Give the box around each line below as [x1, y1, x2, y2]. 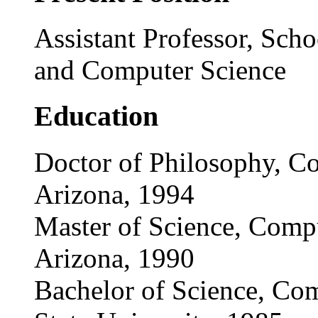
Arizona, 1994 [34, 178, 194, 209]
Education [34, 100, 158, 133]
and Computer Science [34, 55, 286, 86]
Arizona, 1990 [34, 242, 194, 273]
